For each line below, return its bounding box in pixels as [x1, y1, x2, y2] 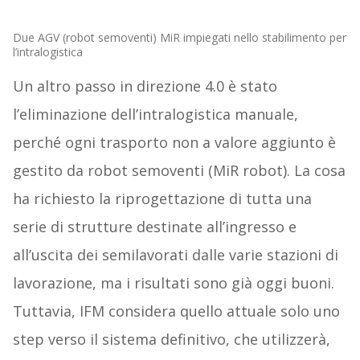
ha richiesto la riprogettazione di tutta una [12, 189, 312, 209]
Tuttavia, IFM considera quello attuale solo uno [12, 301, 340, 321]
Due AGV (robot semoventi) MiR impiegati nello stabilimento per [12, 30, 346, 46]
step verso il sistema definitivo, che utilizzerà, [12, 329, 330, 350]
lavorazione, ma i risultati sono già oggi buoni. [12, 273, 334, 293]
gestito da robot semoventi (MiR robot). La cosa [12, 161, 346, 181]
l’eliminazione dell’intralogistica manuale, [12, 104, 298, 125]
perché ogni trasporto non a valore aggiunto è [12, 133, 336, 153]
